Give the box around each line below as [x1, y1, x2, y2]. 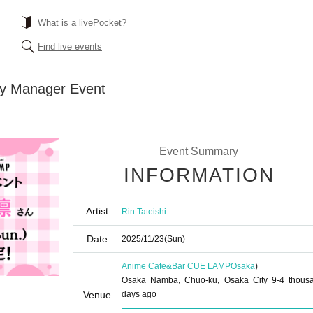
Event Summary [159, 145, 238, 157]
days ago [122, 289, 156, 299]
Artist [86, 205, 108, 217]
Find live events [38, 41, 102, 52]
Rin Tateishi [122, 206, 166, 217]
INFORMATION [124, 164, 275, 186]
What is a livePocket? [38, 17, 126, 28]
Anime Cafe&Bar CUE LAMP [122, 261, 231, 271]
